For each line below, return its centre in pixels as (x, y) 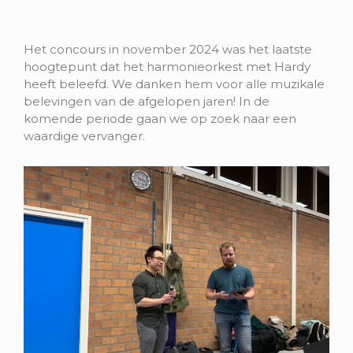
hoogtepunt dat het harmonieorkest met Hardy (167, 67)
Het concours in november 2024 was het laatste (168, 49)
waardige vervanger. (84, 136)
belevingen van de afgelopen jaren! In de (147, 101)
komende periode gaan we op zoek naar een (160, 119)
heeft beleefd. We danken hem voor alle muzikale (174, 84)
